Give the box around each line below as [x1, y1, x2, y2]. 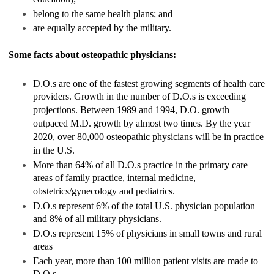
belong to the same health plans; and [33, 8, 172, 19]
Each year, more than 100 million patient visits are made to [33, 255, 258, 266]
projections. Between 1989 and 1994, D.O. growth [33, 104, 229, 117]
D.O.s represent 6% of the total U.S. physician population [33, 200, 255, 211]
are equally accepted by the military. [33, 22, 171, 33]
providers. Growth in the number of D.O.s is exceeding [33, 91, 246, 103]
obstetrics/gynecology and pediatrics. [33, 185, 175, 198]
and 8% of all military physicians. [33, 213, 161, 226]
